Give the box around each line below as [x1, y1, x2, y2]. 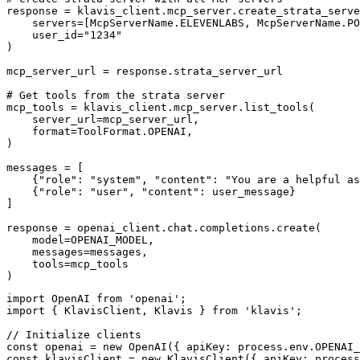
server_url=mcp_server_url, [6, 113, 199, 126]
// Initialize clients [6, 329, 141, 342]
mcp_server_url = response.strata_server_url [6, 65, 283, 78]
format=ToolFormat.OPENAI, [6, 125, 193, 138]
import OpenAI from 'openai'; [6, 292, 186, 305]
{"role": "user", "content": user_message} [6, 186, 296, 198]
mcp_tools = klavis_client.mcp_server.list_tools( [6, 101, 315, 114]
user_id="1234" [6, 29, 122, 42]
